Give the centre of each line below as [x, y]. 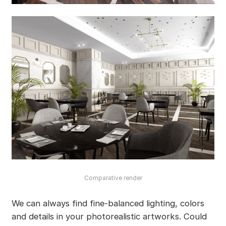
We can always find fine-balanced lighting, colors [108, 203]
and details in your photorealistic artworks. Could [109, 216]
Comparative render [113, 178]
